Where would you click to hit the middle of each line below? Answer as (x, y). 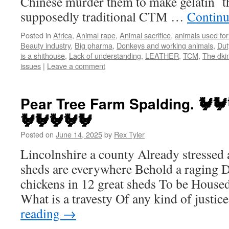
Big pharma (94, 45)
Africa (63, 35)
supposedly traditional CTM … (104, 16)
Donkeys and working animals (165, 45)
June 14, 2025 (79, 134)
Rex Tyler (129, 134)
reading (42, 213)
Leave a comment (76, 66)
